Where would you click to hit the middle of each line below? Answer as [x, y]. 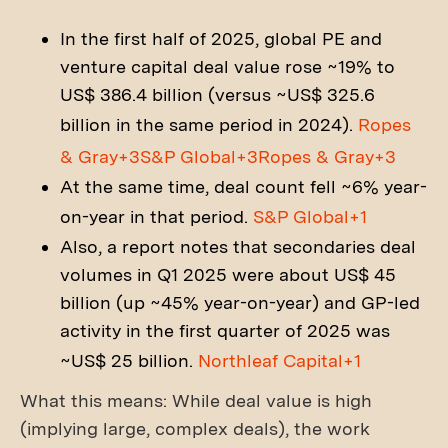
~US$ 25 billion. [129, 360]
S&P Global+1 [310, 216]
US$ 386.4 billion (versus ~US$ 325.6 [217, 94]
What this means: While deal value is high [196, 400]
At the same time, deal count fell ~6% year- [243, 186]
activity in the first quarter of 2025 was [225, 330]
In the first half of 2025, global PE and [221, 38]
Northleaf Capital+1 [279, 360]
